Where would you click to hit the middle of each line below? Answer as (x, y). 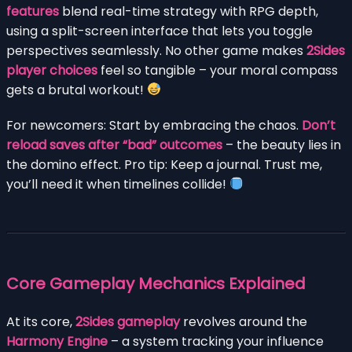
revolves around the (244, 321)
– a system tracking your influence (216, 341)
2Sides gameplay (128, 321)
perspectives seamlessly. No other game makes (156, 50)
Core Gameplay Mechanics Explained (156, 283)
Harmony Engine (57, 341)
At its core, (41, 321)
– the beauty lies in (282, 145)
